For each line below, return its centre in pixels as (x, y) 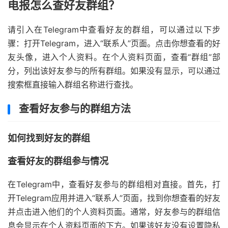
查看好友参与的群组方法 (75, 109)
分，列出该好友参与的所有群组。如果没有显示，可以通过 (114, 71)
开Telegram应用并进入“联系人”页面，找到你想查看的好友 (114, 198)
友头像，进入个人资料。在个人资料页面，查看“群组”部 (114, 57)
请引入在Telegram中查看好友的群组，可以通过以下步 (114, 30)
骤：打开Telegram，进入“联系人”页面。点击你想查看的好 (114, 44)
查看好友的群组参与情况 (58, 161)
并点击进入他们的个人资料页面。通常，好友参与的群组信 (114, 212)
